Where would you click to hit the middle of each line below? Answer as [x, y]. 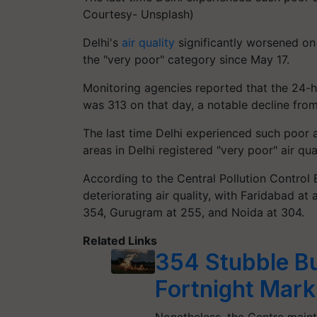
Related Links [120, 241]
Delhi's [102, 42]
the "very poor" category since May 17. [186, 59]
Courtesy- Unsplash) [138, 14]
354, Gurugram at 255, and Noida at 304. [194, 212]
